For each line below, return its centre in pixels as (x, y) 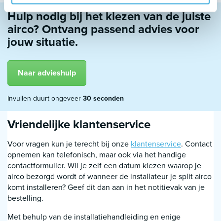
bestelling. (25, 198)
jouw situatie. (43, 42)
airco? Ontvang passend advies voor (103, 29)
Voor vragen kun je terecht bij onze (69, 144)
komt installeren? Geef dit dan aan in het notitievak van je (106, 187)
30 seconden (103, 98)
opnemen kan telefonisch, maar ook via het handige (97, 155)
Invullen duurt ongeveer (45, 98)
